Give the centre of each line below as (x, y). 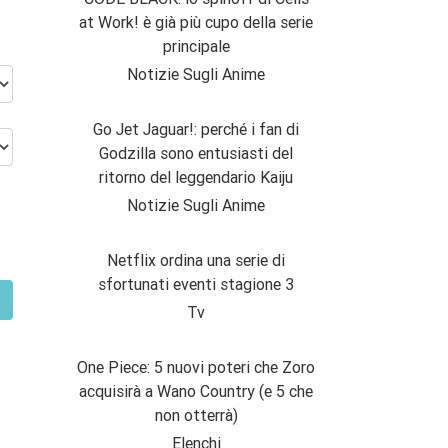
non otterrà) (196, 415)
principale (196, 46)
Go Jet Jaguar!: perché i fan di (196, 129)
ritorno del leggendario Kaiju (196, 177)
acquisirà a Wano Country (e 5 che (196, 391)
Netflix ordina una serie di (196, 260)
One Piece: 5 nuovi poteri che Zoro (196, 367)
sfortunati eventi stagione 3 (196, 284)
